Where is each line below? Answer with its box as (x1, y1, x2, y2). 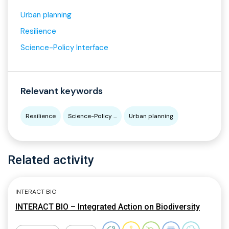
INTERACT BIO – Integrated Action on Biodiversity (15, 202, 200, 212)
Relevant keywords (20, 85, 103, 98)
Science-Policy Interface (20, 42, 108, 53)
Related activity (8, 153, 94, 168)
